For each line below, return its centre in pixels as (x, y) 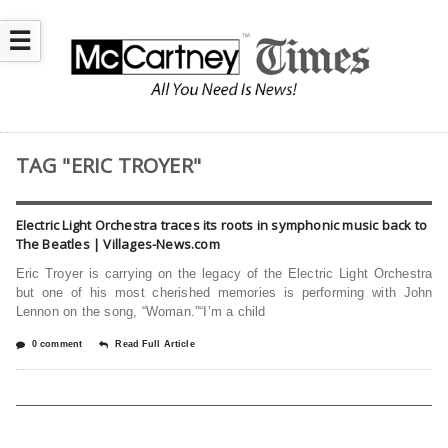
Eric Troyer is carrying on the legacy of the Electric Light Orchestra (224, 274)
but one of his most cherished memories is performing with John (224, 293)
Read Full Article (155, 344)
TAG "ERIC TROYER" (108, 166)
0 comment (57, 344)
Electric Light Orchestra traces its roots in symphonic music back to (221, 225)
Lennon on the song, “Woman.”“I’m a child (140, 312)
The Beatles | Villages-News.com (117, 244)
